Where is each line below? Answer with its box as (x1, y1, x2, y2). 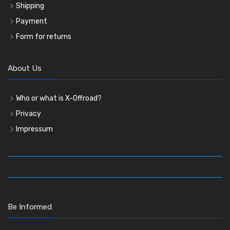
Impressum (16, 125, 53, 134)
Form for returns (16, 32, 71, 42)
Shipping (16, 2, 44, 11)
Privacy (16, 109, 41, 119)
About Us (8, 64, 42, 73)
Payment (16, 17, 47, 26)
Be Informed (8, 202, 52, 212)
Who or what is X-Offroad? (16, 94, 102, 103)
